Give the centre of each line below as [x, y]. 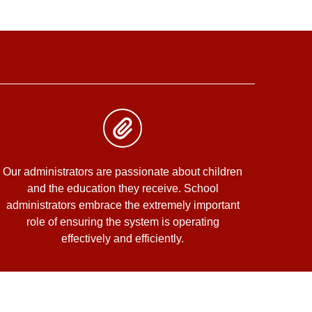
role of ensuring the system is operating [123, 222]
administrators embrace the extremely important [123, 205]
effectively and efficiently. [123, 239]
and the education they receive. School [123, 189]
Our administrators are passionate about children [123, 172]
